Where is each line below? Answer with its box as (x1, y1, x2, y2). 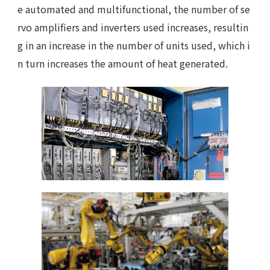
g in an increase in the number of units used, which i (17, 38, 251, 53)
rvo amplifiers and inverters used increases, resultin (17, 20, 249, 35)
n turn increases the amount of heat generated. (17, 56, 228, 71)
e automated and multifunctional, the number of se (17, 2, 251, 17)
